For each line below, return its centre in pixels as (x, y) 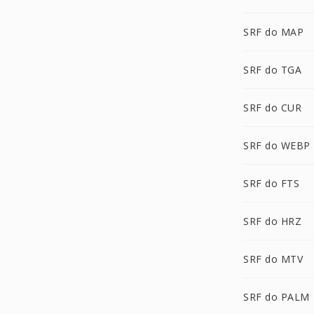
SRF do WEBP (277, 145)
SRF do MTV (273, 259)
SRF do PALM (277, 297)
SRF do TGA (272, 70)
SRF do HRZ (272, 221)
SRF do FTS (271, 183)
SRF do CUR (272, 108)
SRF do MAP (273, 32)
